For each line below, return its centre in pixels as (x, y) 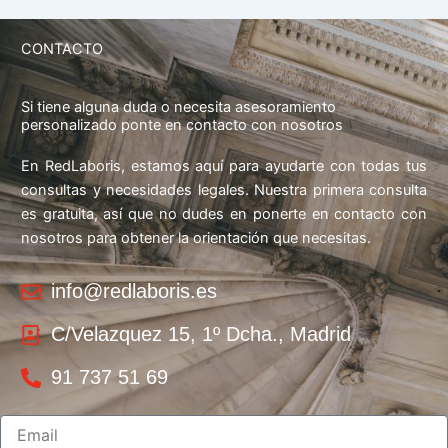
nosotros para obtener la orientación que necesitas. (196, 237)
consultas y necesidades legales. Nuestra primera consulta (224, 189)
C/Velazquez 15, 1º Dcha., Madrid (201, 334)
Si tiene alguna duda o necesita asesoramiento (178, 106)
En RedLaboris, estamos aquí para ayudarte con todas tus (224, 165)
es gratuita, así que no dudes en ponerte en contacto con (224, 213)
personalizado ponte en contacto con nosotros (182, 124)
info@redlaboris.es (134, 291)
